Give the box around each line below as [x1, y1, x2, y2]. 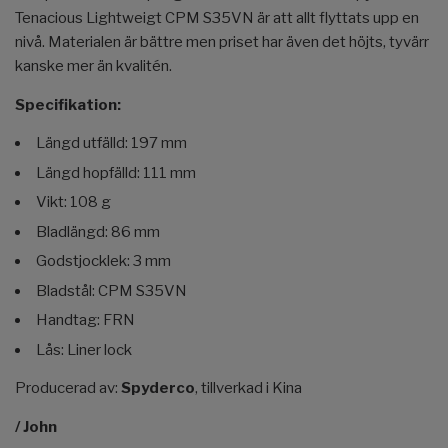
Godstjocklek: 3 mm [36, 252, 171, 271]
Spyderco [121, 378, 195, 397]
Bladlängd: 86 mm [36, 222, 160, 241]
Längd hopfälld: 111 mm [36, 163, 196, 182]
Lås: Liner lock [36, 340, 132, 359]
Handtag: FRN [36, 311, 135, 330]
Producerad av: [15, 378, 121, 397]
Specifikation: [15, 96, 121, 115]
